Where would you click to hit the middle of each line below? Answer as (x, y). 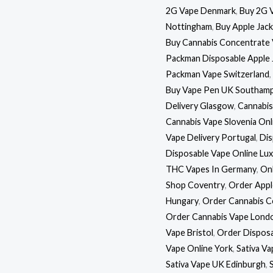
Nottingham (189, 26)
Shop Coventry (195, 185)
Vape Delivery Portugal (211, 137)
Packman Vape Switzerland (218, 74)
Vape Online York (199, 248)
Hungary (182, 200)
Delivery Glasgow (200, 105)
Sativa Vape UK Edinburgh (216, 264)
